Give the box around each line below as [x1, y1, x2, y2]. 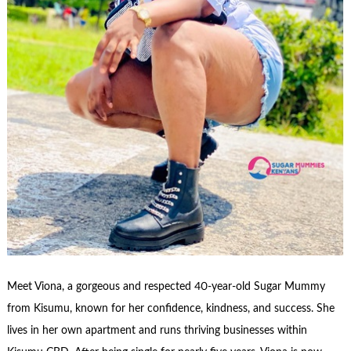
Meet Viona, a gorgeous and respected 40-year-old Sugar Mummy [6, 280, 325, 292]
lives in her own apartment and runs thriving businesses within [6, 324, 307, 336]
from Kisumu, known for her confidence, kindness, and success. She [6, 302, 335, 314]
